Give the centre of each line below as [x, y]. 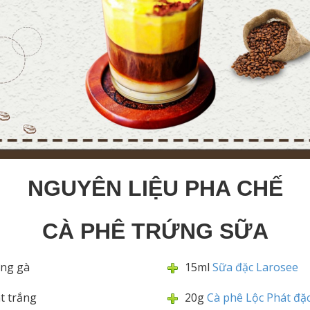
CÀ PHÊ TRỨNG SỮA [155, 231]
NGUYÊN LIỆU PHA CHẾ [155, 188]
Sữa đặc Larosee [255, 267]
